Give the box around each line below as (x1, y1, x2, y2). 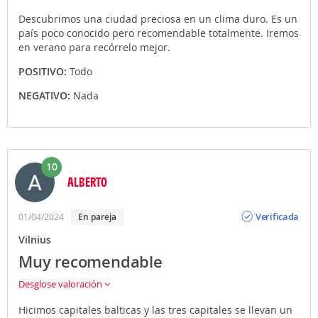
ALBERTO (67, 173, 107, 190)
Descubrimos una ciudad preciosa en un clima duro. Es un (18, 11, 297, 26)
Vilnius (18, 232, 51, 246)
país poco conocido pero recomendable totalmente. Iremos (18, 26, 299, 40)
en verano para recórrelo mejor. (18, 40, 170, 54)
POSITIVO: (18, 64, 70, 78)
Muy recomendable (18, 251, 163, 273)
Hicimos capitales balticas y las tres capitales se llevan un (18, 302, 292, 317)
